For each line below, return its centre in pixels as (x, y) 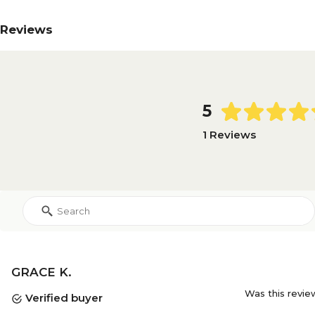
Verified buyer (63, 298)
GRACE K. (41, 272)
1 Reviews (229, 134)
